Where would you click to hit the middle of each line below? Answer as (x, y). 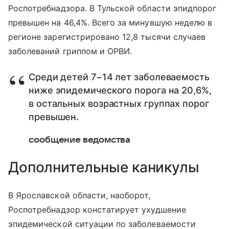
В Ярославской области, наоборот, (79, 195)
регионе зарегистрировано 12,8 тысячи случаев (107, 37)
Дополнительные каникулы (104, 167)
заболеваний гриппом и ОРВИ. (70, 51)
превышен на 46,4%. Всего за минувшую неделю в (110, 22)
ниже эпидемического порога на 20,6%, (120, 90)
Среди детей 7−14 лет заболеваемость (119, 77)
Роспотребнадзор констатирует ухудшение (97, 210)
